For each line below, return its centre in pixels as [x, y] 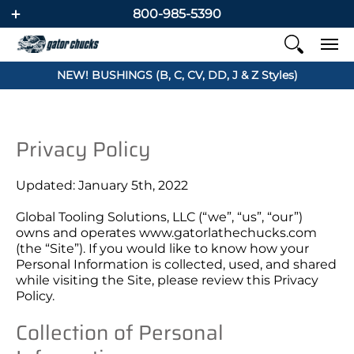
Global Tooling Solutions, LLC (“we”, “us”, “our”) [159, 217]
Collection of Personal [120, 332]
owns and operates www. [95, 233]
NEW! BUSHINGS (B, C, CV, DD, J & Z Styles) [177, 75]
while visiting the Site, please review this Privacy [167, 280]
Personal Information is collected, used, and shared [176, 264]
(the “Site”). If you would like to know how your [162, 249]
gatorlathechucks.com [245, 233]
